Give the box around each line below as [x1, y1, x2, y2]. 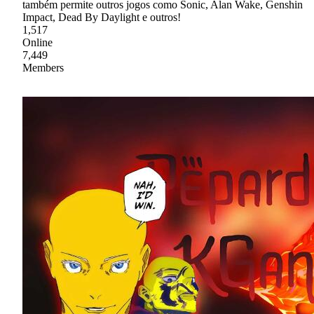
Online [22, 36, 53, 48]
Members [22, 61, 64, 74]
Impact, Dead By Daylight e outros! [22, 11, 181, 23]
